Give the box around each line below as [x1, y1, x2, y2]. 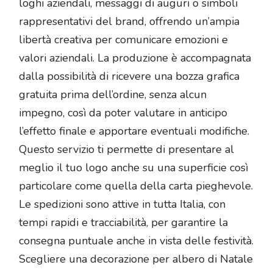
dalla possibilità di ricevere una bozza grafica [19, 69, 239, 84]
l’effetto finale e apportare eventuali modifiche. [19, 124, 249, 139]
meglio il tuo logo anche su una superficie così [19, 160, 248, 175]
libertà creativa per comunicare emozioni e [19, 32, 228, 48]
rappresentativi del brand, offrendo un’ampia [19, 14, 239, 29]
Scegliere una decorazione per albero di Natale [19, 252, 253, 267]
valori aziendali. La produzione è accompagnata [19, 51, 251, 66]
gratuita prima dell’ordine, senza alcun [19, 87, 207, 102]
